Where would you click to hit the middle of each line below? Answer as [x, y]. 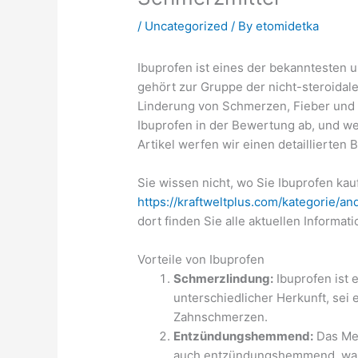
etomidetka [288, 26]
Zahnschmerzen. [221, 317]
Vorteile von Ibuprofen [201, 260]
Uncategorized [187, 26]
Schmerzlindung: [224, 279]
